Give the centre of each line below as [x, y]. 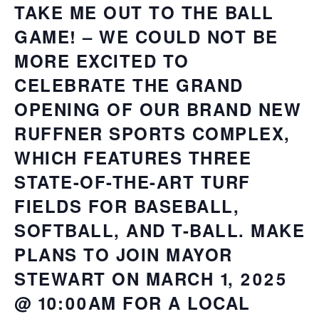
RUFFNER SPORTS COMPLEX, [152, 133]
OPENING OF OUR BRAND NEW [158, 109]
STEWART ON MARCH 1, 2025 [151, 278]
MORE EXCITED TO [102, 61]
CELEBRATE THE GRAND [129, 85]
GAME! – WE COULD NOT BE [146, 36]
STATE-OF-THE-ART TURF [132, 182]
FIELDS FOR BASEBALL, [127, 206]
